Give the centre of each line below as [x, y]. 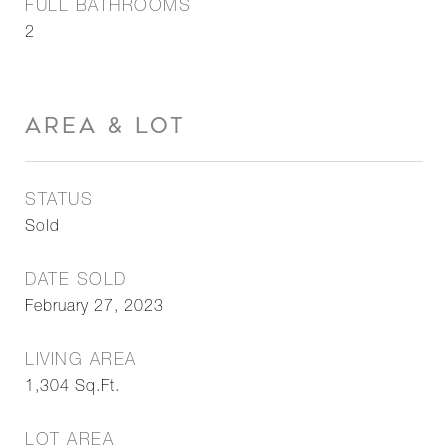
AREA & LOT [105, 126]
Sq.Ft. [97, 388]
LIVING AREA [81, 361]
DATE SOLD [76, 281]
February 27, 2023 [94, 308]
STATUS [59, 201]
